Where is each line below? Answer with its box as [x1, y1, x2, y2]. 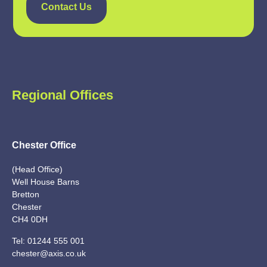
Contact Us [41, 2, 92, 13]
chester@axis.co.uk [12, 248, 86, 258]
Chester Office [12, 140, 76, 151]
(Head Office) [12, 164, 63, 175]
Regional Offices [12, 88, 113, 103]
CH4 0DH [12, 215, 48, 225]
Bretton [12, 190, 39, 200]
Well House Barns [12, 177, 79, 187]
